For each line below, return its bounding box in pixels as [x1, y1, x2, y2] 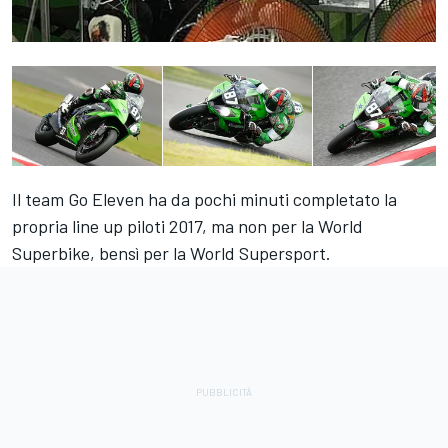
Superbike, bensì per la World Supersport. [12, 242, 331, 265]
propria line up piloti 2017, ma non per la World [12, 215, 363, 238]
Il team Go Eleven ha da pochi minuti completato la [12, 188, 397, 211]
